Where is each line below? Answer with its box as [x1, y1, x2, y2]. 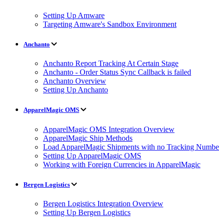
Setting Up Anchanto [43, 86, 108, 94]
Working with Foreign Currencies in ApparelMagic [43, 160, 200, 169]
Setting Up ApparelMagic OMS [43, 151, 141, 160]
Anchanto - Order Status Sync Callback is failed [43, 68, 191, 77]
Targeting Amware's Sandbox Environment [43, 20, 176, 28]
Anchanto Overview [43, 77, 106, 86]
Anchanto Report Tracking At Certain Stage [43, 59, 178, 68]
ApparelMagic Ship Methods [43, 133, 132, 142]
